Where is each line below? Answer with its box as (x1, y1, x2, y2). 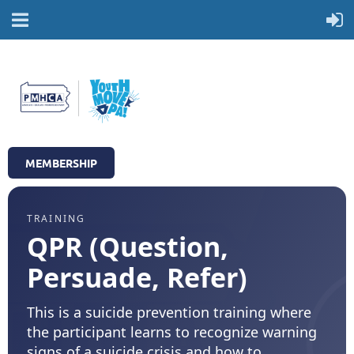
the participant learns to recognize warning (27, 322, 317, 342)
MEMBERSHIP (25, 156, 97, 171)
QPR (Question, (27, 228, 228, 265)
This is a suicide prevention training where (27, 303, 311, 322)
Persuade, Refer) (27, 259, 247, 296)
